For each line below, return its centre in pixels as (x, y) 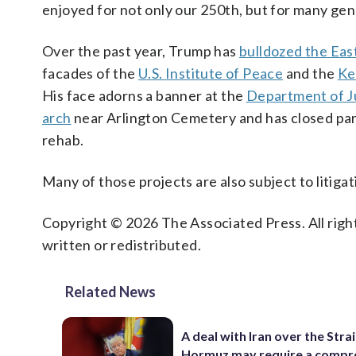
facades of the (91, 73)
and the (310, 73)
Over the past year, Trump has (141, 51)
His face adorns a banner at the (144, 95)
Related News (110, 292)
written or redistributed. (122, 245)
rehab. (63, 140)
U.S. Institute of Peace (211, 73)
